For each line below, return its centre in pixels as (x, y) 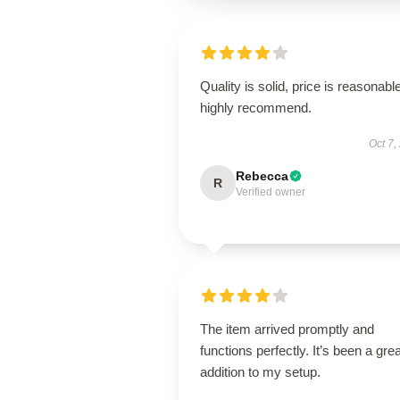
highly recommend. (256, 108)
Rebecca (262, 176)
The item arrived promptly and (287, 329)
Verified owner (271, 192)
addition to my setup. (260, 372)
